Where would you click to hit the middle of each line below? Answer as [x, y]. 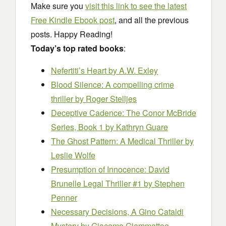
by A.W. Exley [133, 70]
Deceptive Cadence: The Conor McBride [124, 113]
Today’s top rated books [77, 48]
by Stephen [164, 183]
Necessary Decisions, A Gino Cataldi [117, 212]
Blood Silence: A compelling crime [112, 84]
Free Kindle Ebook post [73, 20]
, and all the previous [152, 20]
